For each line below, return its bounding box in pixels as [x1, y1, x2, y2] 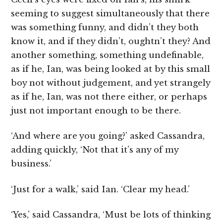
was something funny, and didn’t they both [11, 22, 199, 33]
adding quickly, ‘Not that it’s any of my [11, 145, 179, 156]
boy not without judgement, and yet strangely [11, 77, 211, 88]
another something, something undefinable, [11, 50, 204, 60]
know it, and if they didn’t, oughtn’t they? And [11, 36, 211, 47]
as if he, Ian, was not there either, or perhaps [11, 91, 208, 102]
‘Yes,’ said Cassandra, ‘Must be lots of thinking [11, 210, 211, 221]
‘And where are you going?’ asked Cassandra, [11, 131, 205, 142]
